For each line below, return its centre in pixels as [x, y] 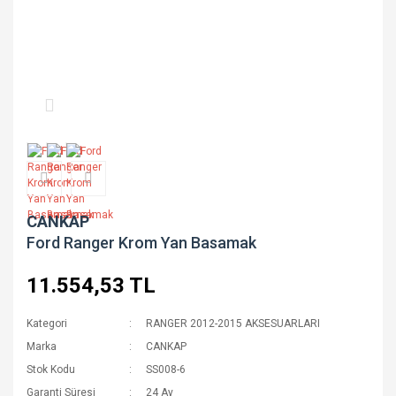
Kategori [47, 324]
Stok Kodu [51, 369]
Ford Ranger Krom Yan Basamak [141, 243]
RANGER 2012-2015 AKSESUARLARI [233, 324]
